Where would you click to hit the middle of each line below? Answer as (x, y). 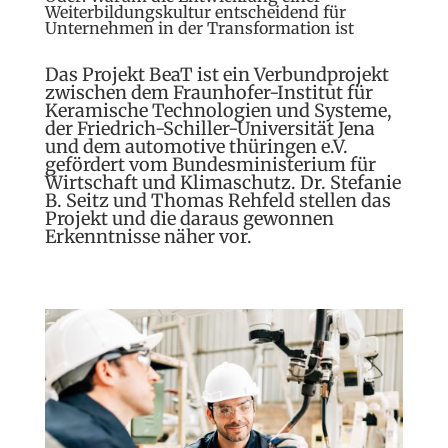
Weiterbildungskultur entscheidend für (195, 12)
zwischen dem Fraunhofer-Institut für (208, 92)
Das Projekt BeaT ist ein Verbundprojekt (216, 74)
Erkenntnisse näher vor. (148, 236)
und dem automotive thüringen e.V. (196, 146)
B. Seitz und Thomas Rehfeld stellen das (217, 200)
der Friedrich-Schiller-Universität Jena (209, 128)
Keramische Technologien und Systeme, (218, 110)
